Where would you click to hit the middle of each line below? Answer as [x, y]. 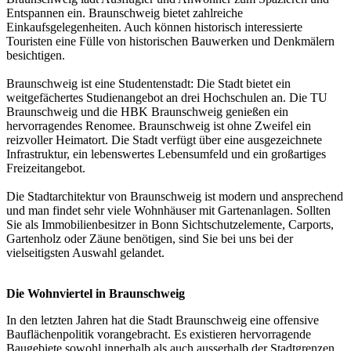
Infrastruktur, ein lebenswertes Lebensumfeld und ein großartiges [166, 154]
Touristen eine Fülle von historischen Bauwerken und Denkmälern [170, 42]
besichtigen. [36, 56]
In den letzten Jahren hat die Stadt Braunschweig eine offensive [163, 320]
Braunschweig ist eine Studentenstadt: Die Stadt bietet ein [148, 84]
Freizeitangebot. [46, 168]
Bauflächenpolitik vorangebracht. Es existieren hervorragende [159, 335]
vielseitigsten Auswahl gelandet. [85, 253]
